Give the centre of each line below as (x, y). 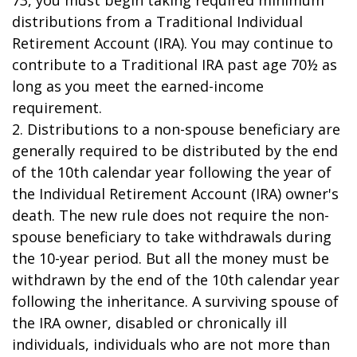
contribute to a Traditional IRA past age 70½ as (175, 65)
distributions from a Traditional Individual (157, 22)
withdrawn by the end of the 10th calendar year (176, 280)
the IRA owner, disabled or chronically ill (149, 323)
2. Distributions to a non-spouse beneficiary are (176, 129)
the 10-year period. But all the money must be (171, 258)
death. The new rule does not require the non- (171, 215)
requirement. (57, 108)
